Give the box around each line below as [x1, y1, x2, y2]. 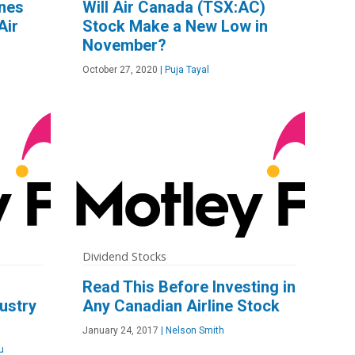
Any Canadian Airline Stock [82, 296, 280, 315]
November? [82, 35, 166, 55]
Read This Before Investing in [82, 277, 296, 296]
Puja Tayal [162, 63, 209, 75]
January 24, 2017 [82, 324, 158, 336]
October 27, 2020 [82, 63, 158, 75]
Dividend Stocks [82, 248, 166, 264]
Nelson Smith [163, 324, 224, 336]
